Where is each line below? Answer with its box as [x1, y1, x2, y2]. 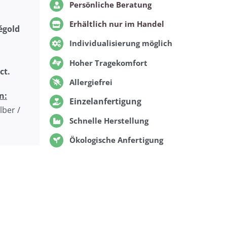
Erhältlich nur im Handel [69, 19, 164, 29]
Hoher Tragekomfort [69, 57, 147, 68]
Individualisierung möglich [69, 38, 172, 49]
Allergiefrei [69, 77, 112, 87]
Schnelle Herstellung [69, 116, 148, 126]
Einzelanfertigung [69, 95, 141, 107]
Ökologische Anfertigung [69, 135, 163, 145]
